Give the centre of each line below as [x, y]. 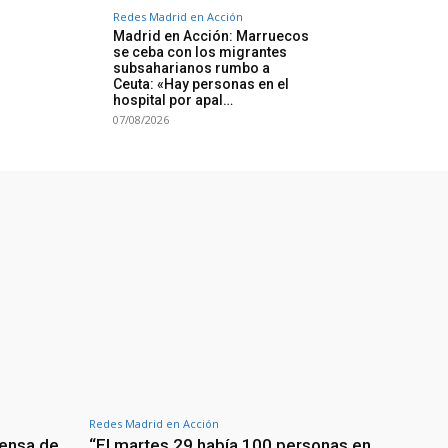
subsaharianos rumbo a [191, 68]
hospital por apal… [173, 100]
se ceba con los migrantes [200, 52]
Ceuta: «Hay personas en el [201, 84]
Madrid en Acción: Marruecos [211, 36]
